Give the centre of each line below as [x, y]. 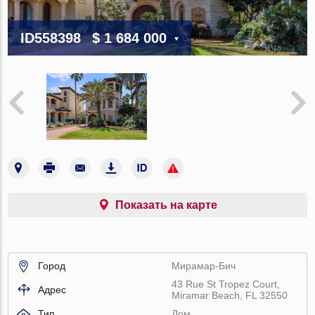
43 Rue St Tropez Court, [226, 284]
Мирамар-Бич [204, 265]
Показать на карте [166, 205]
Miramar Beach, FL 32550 [230, 295]
